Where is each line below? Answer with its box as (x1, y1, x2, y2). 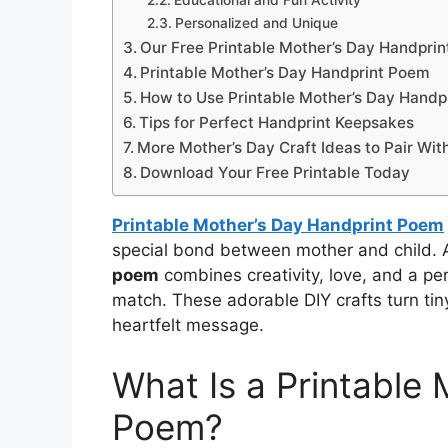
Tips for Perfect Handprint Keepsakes (139, 113, 415, 132)
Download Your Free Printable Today (140, 163, 411, 182)
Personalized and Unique (174, 15, 338, 31)
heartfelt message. (112, 315, 264, 335)
